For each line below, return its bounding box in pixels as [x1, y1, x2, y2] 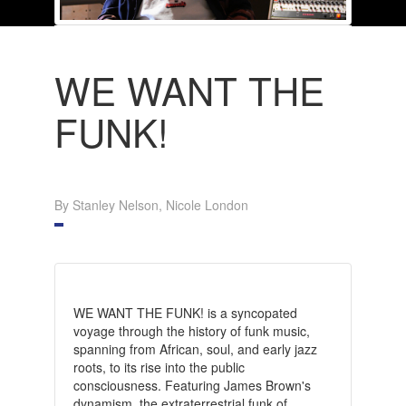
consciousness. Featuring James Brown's [72, 375, 311, 394]
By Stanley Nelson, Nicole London [53, 195, 248, 214]
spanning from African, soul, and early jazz [72, 339, 317, 358]
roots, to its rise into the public [72, 357, 245, 376]
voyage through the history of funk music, [72, 321, 310, 340]
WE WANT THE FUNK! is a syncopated [72, 303, 297, 322]
